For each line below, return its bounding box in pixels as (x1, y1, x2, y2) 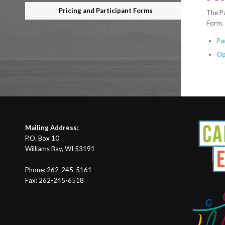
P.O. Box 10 (25, 134, 59, 143)
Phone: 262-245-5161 (25, 166, 92, 174)
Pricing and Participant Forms (59, 7, 153, 15)
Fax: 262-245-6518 (25, 176, 84, 185)
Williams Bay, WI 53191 (25, 145, 95, 153)
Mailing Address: (25, 124, 78, 132)
